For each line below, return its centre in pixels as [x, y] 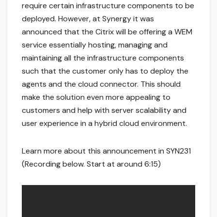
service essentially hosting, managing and [95, 45]
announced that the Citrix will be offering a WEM [107, 31]
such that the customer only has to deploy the [105, 71]
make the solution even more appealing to [96, 97]
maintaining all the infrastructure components [103, 58]
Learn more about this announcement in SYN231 [106, 151]
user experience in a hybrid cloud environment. [105, 123]
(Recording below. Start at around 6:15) [91, 164]
